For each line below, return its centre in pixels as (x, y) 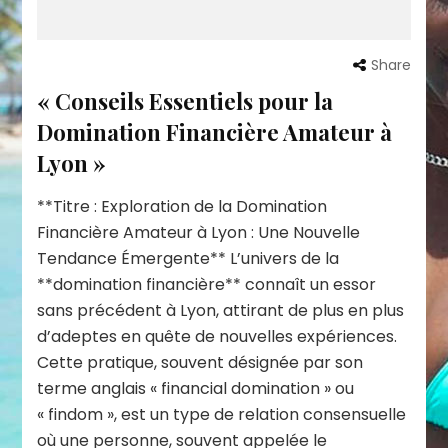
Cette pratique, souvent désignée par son (200, 362)
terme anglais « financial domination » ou (196, 388)
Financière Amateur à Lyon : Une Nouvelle (199, 232)
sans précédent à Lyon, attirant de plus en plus (221, 310)
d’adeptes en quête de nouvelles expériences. (217, 336)
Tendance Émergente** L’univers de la (188, 258)
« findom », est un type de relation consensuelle (222, 414)
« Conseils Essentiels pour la (185, 100)
